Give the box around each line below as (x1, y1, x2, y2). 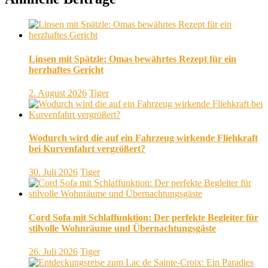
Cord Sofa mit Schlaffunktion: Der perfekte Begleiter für (29, 212, 258, 223)
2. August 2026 (29, 87, 87, 98)
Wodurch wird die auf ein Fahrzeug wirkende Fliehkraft (29, 133, 258, 144)
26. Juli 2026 (29, 246, 78, 257)
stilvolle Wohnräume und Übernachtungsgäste (29, 223, 216, 233)
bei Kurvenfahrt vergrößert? (29, 144, 145, 154)
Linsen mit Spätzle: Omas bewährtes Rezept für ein (29, 53, 236, 64)
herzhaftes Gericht (29, 64, 103, 75)
